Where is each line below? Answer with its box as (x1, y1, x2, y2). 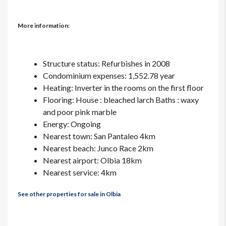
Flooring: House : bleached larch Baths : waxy (43, 95, 199, 105)
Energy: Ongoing (43, 119, 101, 129)
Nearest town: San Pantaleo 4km (43, 131, 155, 141)
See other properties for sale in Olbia (18, 190, 121, 198)
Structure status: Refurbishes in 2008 (43, 59, 170, 69)
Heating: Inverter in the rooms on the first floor (43, 83, 204, 93)
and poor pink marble (43, 107, 117, 117)
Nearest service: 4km (43, 167, 117, 178)
